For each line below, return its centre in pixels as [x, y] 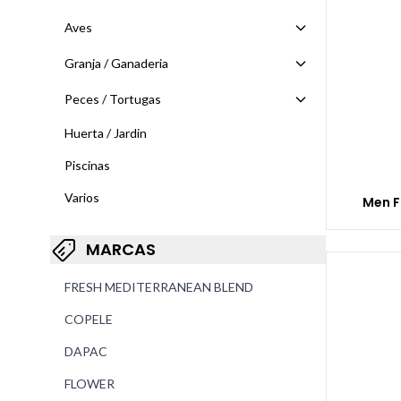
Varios [82, 197]
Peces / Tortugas [113, 99]
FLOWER [90, 384]
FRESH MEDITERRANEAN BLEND [159, 287]
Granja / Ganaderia [116, 63]
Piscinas [87, 165]
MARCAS [121, 249]
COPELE [89, 319]
